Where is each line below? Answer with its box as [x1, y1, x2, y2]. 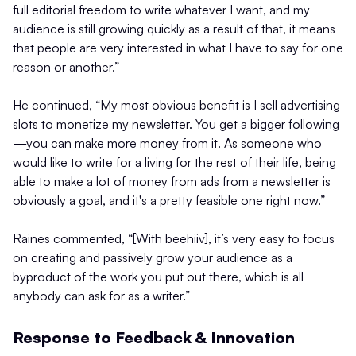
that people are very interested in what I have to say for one [13, 40, 343, 56]
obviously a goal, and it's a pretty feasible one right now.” [13, 192, 325, 209]
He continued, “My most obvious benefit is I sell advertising [13, 97, 340, 114]
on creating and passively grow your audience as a [13, 250, 292, 266]
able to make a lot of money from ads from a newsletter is [13, 173, 331, 190]
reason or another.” [13, 59, 119, 75]
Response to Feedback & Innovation [13, 327, 295, 348]
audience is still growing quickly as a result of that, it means [13, 21, 335, 37]
